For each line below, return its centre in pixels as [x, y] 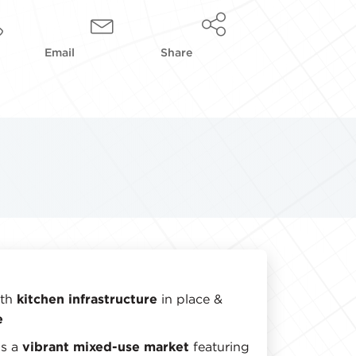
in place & [190, 298]
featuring [219, 346]
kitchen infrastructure [87, 298]
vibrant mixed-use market [106, 346]
